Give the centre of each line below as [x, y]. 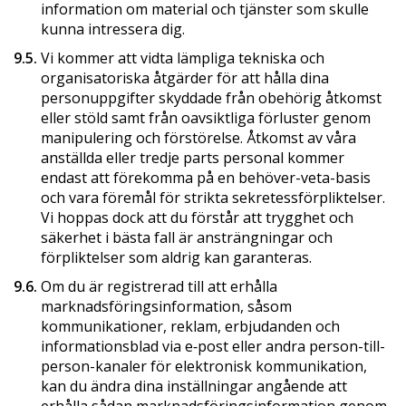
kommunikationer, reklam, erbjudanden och [190, 326]
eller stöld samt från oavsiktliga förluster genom [206, 117]
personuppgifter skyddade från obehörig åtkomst [211, 97]
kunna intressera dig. [113, 29]
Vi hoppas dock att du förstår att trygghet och [197, 217]
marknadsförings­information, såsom [166, 306]
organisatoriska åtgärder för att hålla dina [185, 77]
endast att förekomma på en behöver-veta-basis [206, 177]
